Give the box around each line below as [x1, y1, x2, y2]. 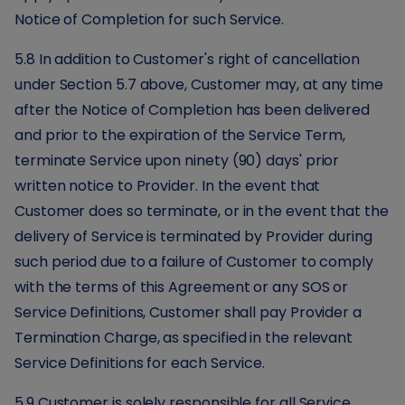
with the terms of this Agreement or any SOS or [14, 277, 349, 297]
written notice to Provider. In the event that [14, 175, 321, 196]
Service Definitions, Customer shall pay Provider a [14, 302, 363, 323]
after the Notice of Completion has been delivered [14, 99, 371, 120]
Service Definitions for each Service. [14, 353, 266, 373]
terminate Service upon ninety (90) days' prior [14, 150, 340, 171]
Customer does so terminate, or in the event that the [14, 201, 389, 221]
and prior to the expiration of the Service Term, [14, 125, 346, 146]
